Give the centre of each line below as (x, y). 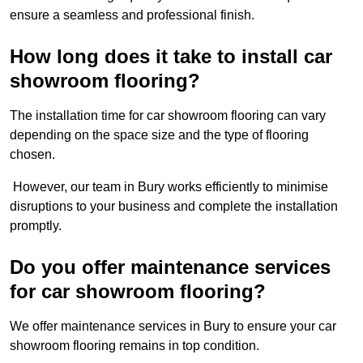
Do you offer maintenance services (170, 267)
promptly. (36, 226)
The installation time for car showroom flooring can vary (168, 116)
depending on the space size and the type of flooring (159, 135)
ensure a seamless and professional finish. (132, 15)
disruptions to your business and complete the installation (174, 207)
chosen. (32, 155)
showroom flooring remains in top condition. (136, 346)
